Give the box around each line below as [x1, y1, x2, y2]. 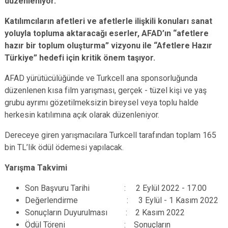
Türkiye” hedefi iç [5, 53, 73, 63]
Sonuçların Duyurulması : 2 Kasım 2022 [25, 208, 185, 217]
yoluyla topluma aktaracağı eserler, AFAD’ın [5, 28, 173, 38]
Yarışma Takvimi [5, 163, 67, 173]
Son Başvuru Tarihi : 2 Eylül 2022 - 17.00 [25, 183, 207, 193]
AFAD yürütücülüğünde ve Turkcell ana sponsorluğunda [5, 73, 197, 83]
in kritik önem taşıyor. [73, 53, 155, 63]
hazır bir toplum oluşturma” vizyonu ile [5, 41, 154, 50]
